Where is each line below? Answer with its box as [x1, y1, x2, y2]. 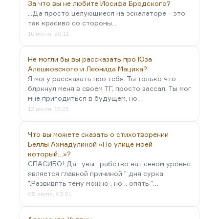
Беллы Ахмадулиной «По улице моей [28, 140, 153, 148]
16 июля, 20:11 [28, 30, 69, 37]
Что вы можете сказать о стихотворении [28, 130, 169, 138]
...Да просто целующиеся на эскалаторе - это [28, 9, 185, 17]
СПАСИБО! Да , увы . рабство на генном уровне [28, 159, 191, 168]
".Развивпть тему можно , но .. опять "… [28, 179, 158, 187]
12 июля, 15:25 [28, 105, 69, 112]
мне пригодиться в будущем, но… [28, 94, 143, 102]
